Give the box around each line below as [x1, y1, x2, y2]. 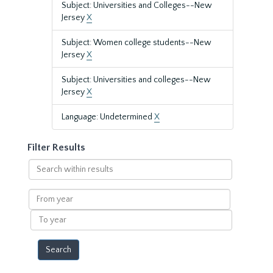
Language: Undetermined [62, 112, 154, 122]
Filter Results [27, 142, 85, 153]
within [27, 172, 53, 182]
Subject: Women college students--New [62, 38, 211, 48]
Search [27, 160, 55, 169]
